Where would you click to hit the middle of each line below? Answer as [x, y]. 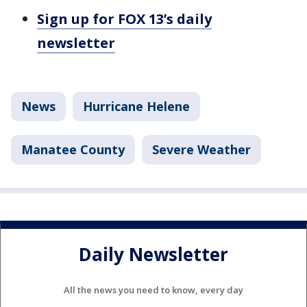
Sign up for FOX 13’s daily [124, 19]
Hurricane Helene [136, 106]
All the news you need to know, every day [153, 290]
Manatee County [73, 149]
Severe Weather [201, 149]
